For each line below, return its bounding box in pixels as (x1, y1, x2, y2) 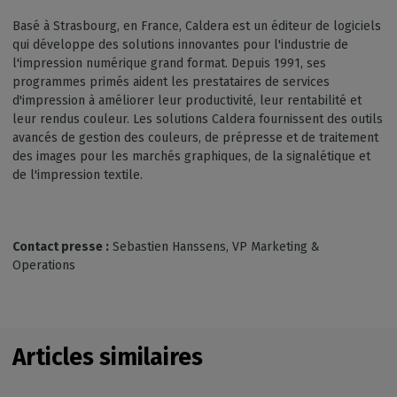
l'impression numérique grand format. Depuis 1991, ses (12, 55, 326, 71)
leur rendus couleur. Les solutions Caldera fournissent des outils (12, 111, 383, 127)
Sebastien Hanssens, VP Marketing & (109, 238, 320, 254)
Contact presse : (12, 238, 109, 254)
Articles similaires (12, 342, 203, 371)
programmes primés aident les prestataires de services (12, 74, 330, 90)
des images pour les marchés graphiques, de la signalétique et (12, 148, 370, 164)
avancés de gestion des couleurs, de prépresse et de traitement (12, 129, 378, 145)
